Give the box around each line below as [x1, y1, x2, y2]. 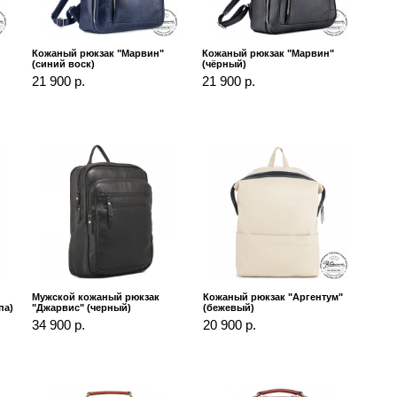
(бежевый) [202, 302, 254, 314]
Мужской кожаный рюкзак [32, 292, 160, 303]
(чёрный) [202, 58, 247, 70]
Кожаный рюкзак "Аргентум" [202, 292, 343, 303]
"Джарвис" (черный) [32, 302, 132, 314]
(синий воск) [32, 58, 96, 70]
